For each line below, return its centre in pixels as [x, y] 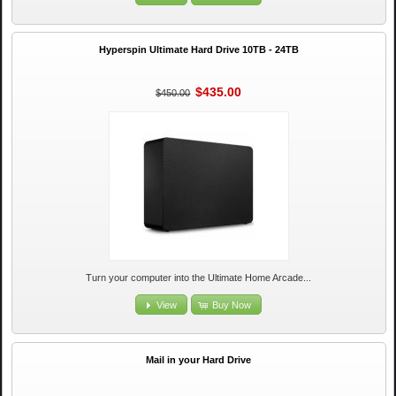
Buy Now [232, 305]
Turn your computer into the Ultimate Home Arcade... [199, 278]
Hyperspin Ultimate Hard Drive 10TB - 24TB [198, 50]
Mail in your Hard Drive [199, 359]
